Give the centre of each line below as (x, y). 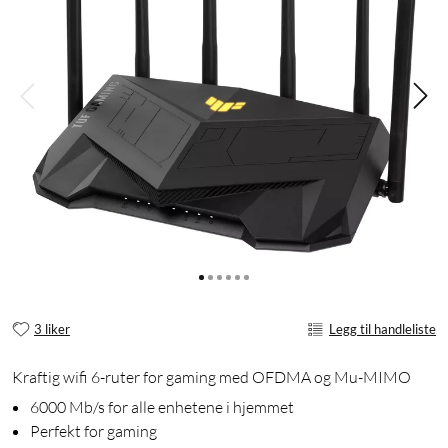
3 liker (52, 328)
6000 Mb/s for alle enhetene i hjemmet (162, 407)
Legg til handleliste (382, 328)
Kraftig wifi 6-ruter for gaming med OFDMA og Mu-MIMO (211, 377)
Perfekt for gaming (93, 431)
